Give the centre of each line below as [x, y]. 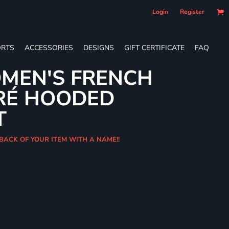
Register [192, 12]
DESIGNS [99, 48]
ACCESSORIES [49, 48]
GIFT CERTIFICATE [154, 48]
